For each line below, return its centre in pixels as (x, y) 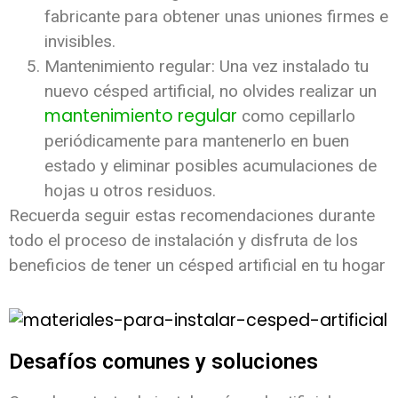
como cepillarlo (296, 115)
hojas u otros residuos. (130, 190)
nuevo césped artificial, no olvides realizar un (211, 91)
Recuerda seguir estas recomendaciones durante (192, 215)
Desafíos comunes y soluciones (163, 362)
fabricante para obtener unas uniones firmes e (216, 16)
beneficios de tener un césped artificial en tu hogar (197, 265)
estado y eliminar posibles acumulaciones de (211, 165)
